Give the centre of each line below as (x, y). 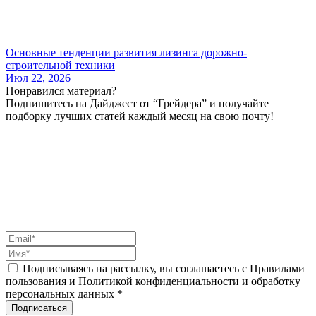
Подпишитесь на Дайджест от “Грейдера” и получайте (137, 103)
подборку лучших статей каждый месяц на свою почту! (140, 116)
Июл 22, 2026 (38, 78)
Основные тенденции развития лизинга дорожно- (126, 52)
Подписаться (39, 308)
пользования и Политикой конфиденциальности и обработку (153, 281)
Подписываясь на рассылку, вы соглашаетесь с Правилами (164, 268)
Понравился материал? (61, 90)
